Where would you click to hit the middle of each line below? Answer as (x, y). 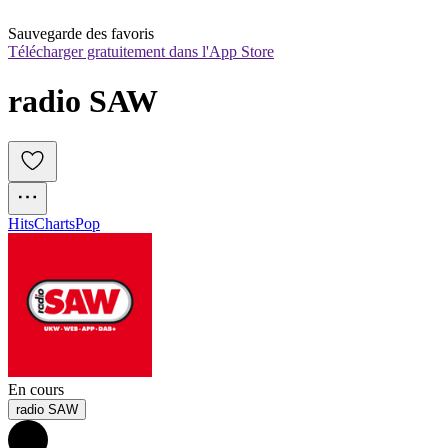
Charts (54, 224)
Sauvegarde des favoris (81, 34)
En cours (36, 390)
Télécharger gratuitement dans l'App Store (141, 52)
